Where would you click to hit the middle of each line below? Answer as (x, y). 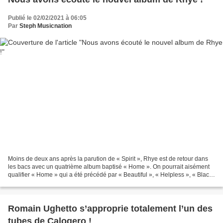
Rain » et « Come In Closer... (47, 183)
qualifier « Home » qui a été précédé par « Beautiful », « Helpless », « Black (110, 175)
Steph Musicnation (46, 26)
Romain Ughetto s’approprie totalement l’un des (110, 209)
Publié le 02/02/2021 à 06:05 (47, 18)
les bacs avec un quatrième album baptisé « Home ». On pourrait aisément (109, 167)
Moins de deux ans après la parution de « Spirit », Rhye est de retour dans (108, 159)
